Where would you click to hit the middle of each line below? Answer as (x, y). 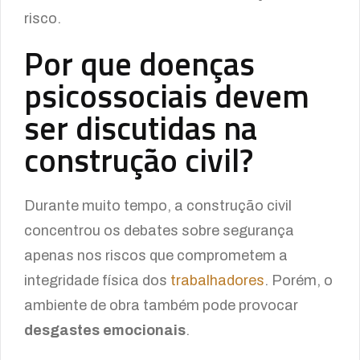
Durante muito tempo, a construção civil (158, 206)
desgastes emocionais (105, 330)
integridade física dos (97, 280)
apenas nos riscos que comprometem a (156, 256)
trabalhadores (217, 280)
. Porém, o (299, 280)
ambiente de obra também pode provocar (161, 305)
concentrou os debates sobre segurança (159, 231)
